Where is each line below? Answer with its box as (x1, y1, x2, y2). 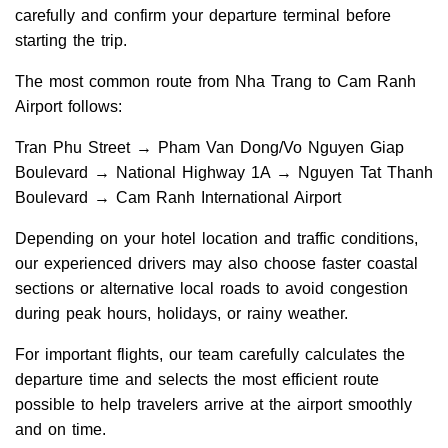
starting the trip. (15, 32, 127, 50)
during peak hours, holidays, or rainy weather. (15, 305, 348, 323)
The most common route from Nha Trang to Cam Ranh (15, 73, 416, 91)
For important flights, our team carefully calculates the (15, 346, 405, 364)
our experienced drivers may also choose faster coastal (15, 255, 418, 273)
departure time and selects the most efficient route (15, 371, 379, 389)
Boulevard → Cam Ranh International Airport (15, 189, 341, 207)
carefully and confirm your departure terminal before (15, 7, 391, 25)
